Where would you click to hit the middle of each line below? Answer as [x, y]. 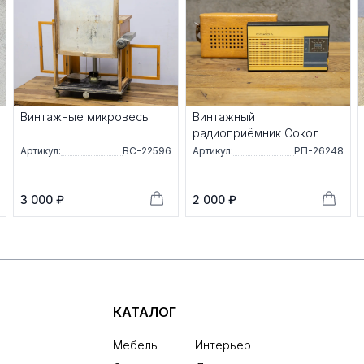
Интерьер [223, 345]
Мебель [135, 345]
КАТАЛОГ [144, 312]
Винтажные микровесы [85, 117]
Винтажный [224, 117]
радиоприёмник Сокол [256, 133]
